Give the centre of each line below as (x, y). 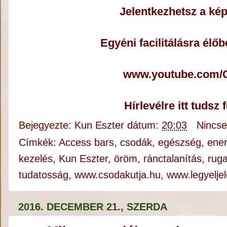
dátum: (145, 125)
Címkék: (39, 142)
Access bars (87, 142)
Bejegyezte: (47, 125)
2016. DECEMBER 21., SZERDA (93, 206)
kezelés (36, 158)
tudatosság (44, 175)
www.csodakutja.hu (118, 175)
